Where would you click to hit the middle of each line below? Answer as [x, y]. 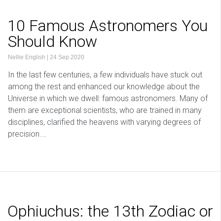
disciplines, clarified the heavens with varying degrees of [104, 122]
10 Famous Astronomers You [108, 26]
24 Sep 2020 [67, 57]
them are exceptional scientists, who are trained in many [105, 110]
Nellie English [27, 57]
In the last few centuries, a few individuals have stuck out [105, 75]
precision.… [27, 134]
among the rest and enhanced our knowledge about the [104, 87]
